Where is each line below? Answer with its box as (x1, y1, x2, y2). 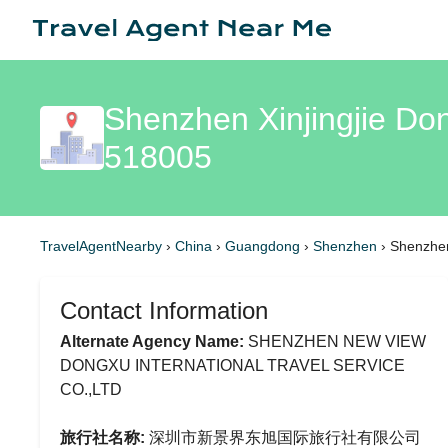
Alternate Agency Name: (60, 333, 244, 350)
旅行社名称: (60, 429, 145, 446)
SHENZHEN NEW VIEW (244, 333, 426, 350)
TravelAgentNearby (40, 238, 162, 254)
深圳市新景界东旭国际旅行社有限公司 (145, 429, 421, 446)
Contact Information (60, 297, 268, 324)
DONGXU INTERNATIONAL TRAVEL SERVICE (60, 357, 405, 374)
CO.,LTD (60, 381, 122, 398)
